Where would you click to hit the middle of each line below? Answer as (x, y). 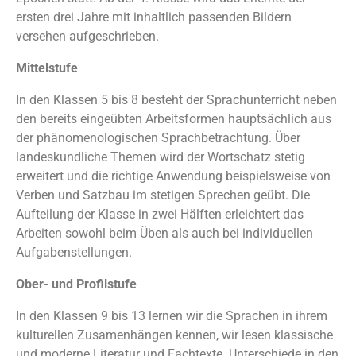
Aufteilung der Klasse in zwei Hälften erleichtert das (160, 215)
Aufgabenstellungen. (74, 253)
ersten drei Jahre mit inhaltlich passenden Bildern (154, 17)
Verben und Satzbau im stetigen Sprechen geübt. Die (163, 195)
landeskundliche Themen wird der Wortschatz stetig (161, 157)
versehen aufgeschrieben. (87, 37)
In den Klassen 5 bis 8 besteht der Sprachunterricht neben (176, 100)
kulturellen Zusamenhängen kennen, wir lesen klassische (174, 335)
